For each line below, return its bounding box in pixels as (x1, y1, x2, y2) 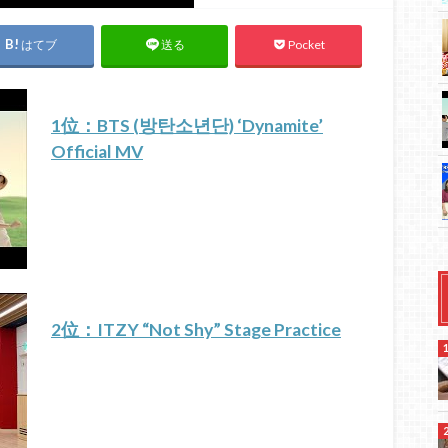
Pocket (287, 37, 325, 53)
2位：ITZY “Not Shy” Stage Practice (51, 318, 341, 340)
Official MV (51, 140, 143, 162)
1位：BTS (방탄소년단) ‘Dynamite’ (51, 114, 323, 136)
